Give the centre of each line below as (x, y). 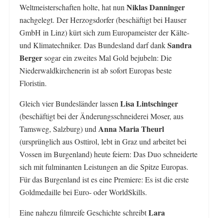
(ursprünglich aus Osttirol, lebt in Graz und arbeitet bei (103, 142)
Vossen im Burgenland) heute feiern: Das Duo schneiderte (109, 154)
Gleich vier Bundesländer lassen (70, 104)
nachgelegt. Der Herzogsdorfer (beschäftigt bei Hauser (103, 20)
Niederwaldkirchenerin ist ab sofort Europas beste (96, 71)
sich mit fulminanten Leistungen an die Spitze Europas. (104, 167)
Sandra (180, 45)
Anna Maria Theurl (131, 129)
